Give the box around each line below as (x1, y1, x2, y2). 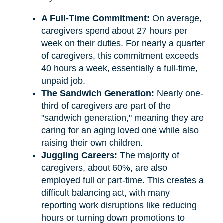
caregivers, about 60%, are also (41, 162, 167, 173)
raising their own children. (41, 137, 143, 148)
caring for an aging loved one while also (41, 125, 199, 135)
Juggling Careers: (41, 150, 117, 160)
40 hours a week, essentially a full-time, (41, 63, 198, 73)
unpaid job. (41, 75, 85, 86)
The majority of (117, 150, 179, 160)
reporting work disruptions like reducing (41, 200, 197, 210)
